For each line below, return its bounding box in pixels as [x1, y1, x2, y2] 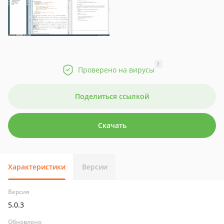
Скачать [97, 120, 126, 130]
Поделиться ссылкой [75, 91, 149, 101]
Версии [82, 162, 107, 171]
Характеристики [8, 162, 65, 171]
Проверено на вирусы [77, 65, 154, 74]
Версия [8, 187, 29, 196]
